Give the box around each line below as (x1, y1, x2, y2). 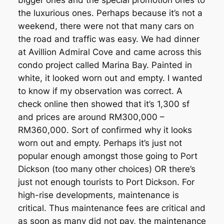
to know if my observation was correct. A (17, 86, 182, 96)
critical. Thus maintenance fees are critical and (17, 203, 205, 213)
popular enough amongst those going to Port (17, 151, 197, 161)
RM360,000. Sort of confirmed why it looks (17, 125, 192, 135)
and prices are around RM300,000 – (17, 112, 164, 122)
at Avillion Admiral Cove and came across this (17, 47, 201, 57)
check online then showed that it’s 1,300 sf (17, 99, 189, 109)
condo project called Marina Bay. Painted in (17, 60, 192, 70)
